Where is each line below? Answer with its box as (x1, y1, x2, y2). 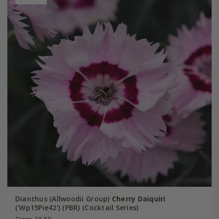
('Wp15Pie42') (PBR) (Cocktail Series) (15, 202, 139, 212)
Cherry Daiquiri (111, 194, 166, 203)
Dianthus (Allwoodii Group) (15, 194, 112, 203)
